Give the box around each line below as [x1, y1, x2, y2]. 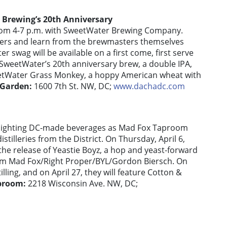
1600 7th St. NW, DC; [34, 81, 113, 92]
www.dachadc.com [113, 81, 185, 92]
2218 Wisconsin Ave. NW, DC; [28, 178, 138, 190]
